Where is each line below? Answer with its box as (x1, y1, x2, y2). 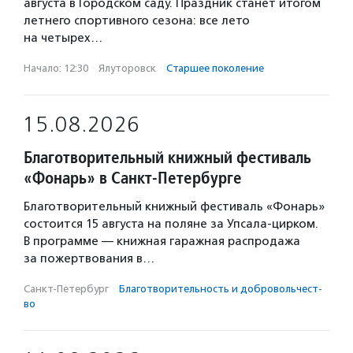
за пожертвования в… (24, 251, 154, 266)
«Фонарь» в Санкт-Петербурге (24, 167, 242, 188)
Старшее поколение (166, 62, 264, 74)
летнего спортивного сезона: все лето (24, 13, 250, 28)
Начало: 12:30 (24, 62, 88, 74)
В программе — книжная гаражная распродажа (24, 234, 300, 248)
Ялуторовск (98, 62, 156, 74)
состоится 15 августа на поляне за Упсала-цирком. (24, 217, 318, 231)
